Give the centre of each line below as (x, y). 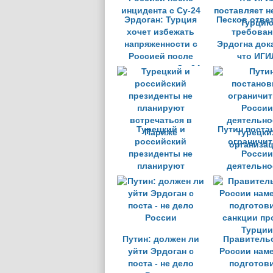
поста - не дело (161, 264)
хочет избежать (161, 32)
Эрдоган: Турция (161, 20)
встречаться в (161, 178)
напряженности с (161, 44)
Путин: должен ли (161, 239)
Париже (161, 190)
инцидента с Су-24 (161, 69)
